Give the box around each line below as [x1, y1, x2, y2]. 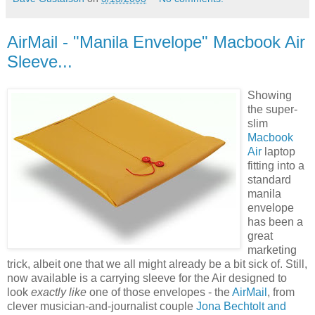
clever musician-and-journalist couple [7, 300, 196, 312]
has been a [247, 215, 303, 228]
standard [247, 173, 291, 186]
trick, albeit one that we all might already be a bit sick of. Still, [7, 257, 307, 270]
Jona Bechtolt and [196, 300, 286, 312]
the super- [247, 103, 297, 115]
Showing [247, 89, 292, 101]
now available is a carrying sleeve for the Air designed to [7, 271, 287, 284]
